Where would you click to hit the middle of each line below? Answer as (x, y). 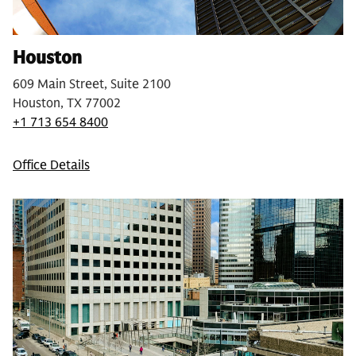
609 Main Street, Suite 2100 (92, 84)
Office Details (51, 165)
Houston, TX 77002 (67, 103)
